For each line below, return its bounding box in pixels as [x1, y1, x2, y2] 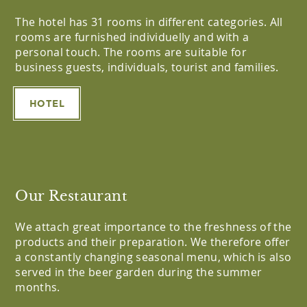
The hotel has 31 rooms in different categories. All [15, 14, 283, 29]
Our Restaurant [15, 188, 127, 205]
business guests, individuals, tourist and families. [15, 60, 279, 75]
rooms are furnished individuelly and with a [15, 29, 249, 45]
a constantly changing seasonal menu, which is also [15, 249, 292, 265]
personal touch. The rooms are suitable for [15, 45, 247, 60]
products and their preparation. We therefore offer [15, 234, 291, 249]
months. [15, 280, 60, 295]
